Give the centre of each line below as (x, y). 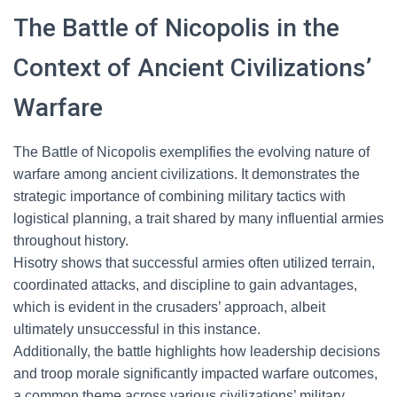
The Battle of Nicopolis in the (176, 28)
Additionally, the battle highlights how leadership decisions (197, 351)
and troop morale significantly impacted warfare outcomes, (195, 374)
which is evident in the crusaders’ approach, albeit (169, 307)
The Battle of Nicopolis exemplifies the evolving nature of (191, 152)
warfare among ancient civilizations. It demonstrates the (187, 174)
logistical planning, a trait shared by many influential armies (198, 218)
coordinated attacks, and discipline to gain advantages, (185, 285)
